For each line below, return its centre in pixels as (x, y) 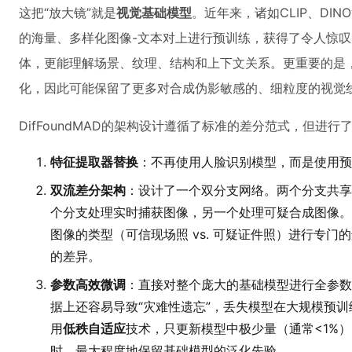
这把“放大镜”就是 (68, 13)
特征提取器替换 (94, 162)
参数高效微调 (88, 284)
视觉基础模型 (154, 13)
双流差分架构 (88, 190)
